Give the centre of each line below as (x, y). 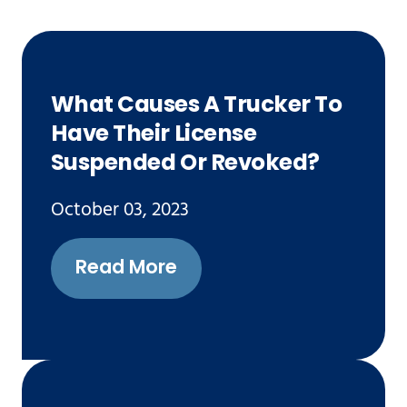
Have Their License (154, 136)
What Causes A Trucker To (196, 107)
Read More (126, 268)
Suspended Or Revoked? (185, 165)
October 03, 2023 (119, 211)
